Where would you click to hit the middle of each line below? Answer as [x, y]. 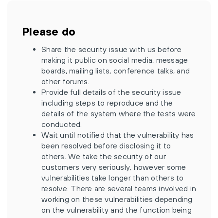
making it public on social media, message [115, 60]
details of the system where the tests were [119, 113]
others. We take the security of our [104, 156]
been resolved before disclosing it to [106, 145]
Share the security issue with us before [111, 49]
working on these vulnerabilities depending [117, 199]
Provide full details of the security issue [111, 92]
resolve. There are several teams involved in [119, 188]
